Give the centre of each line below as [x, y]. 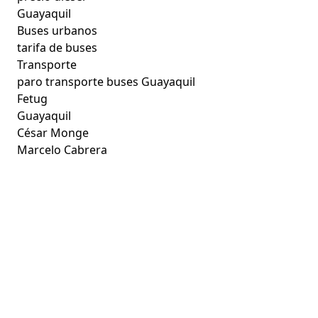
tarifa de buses [57, 47]
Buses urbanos [57, 30]
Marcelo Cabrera [62, 149]
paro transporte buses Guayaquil [106, 81]
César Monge [53, 132]
